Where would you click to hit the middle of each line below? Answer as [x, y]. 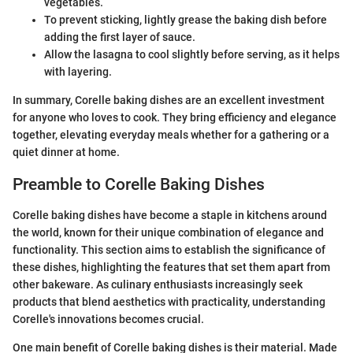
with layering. [78, 72]
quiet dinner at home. [66, 152]
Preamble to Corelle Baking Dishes [139, 184]
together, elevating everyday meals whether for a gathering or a [171, 135]
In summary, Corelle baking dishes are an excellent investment [169, 100]
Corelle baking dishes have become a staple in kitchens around [170, 215]
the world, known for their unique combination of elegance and [168, 232]
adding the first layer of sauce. [120, 37]
